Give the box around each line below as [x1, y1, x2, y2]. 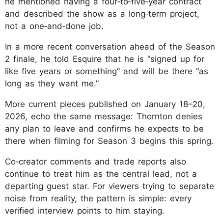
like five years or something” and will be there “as [5, 66, 208, 76]
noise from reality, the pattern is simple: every [5, 193, 192, 203]
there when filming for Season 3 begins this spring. [5, 136, 214, 146]
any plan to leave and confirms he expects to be [5, 123, 204, 134]
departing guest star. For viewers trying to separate [5, 181, 214, 191]
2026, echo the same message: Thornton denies [5, 111, 202, 121]
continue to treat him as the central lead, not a [5, 168, 197, 179]
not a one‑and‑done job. [5, 21, 104, 31]
